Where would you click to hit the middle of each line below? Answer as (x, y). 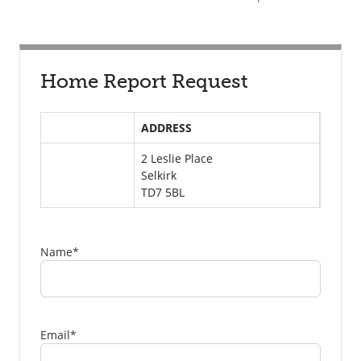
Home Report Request (144, 81)
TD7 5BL (163, 192)
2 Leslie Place (177, 158)
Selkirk (159, 175)
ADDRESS (167, 128)
